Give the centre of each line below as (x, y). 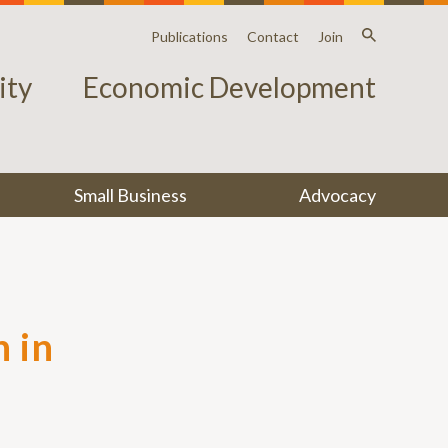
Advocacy (337, 195)
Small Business (131, 195)
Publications (189, 36)
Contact (273, 36)
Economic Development (229, 87)
